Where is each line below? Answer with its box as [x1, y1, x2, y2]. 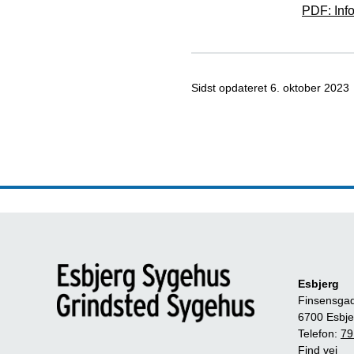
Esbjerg [298, 277, 339, 290]
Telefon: [298, 327, 341, 340]
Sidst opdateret [191, 81, 270, 94]
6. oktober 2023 [270, 81, 349, 94]
